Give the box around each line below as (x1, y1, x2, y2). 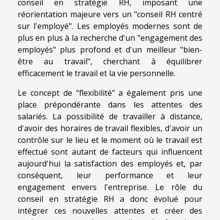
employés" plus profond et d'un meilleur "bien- (18, 44, 202, 55)
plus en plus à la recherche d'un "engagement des (18, 32, 202, 44)
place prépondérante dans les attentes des (18, 99, 202, 110)
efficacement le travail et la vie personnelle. (18, 68, 175, 79)
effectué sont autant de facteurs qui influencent (18, 146, 202, 158)
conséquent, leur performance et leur (18, 170, 202, 181)
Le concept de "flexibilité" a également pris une (18, 87, 202, 99)
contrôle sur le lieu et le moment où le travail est (18, 135, 202, 146)
